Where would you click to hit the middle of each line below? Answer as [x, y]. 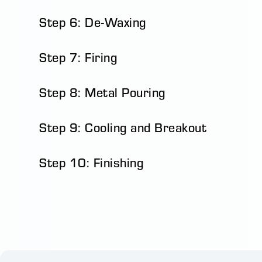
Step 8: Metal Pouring [102, 92]
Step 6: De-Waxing [93, 22]
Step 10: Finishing [92, 163]
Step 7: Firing [78, 57]
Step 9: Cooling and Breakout [123, 127]
